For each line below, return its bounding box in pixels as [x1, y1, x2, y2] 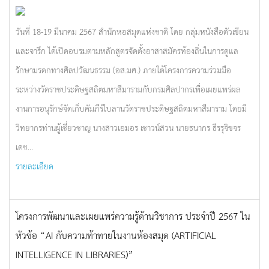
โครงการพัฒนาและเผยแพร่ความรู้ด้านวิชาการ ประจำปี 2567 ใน [16, 208, 250, 223]
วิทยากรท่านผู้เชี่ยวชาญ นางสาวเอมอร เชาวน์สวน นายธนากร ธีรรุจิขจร [16, 121, 241, 134]
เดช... [16, 140, 33, 153]
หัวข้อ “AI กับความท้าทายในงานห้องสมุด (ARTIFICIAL [16, 227, 216, 243]
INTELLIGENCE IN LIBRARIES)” [16, 246, 133, 262]
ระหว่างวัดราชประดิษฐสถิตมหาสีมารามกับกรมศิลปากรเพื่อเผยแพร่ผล [16, 82, 241, 95]
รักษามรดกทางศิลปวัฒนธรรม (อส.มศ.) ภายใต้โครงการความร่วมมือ [16, 63, 231, 76]
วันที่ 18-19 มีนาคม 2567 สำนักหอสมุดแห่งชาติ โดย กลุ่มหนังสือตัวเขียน [16, 25, 249, 38]
